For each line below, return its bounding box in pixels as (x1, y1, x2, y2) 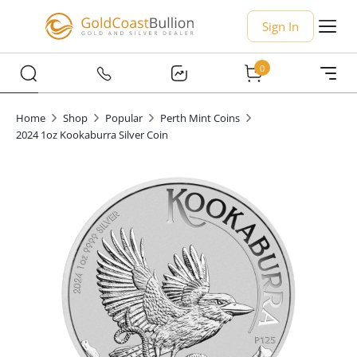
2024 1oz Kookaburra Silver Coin (16, 127, 168, 142)
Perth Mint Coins (160, 111, 240, 125)
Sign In (262, 18, 299, 34)
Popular (105, 111, 143, 125)
